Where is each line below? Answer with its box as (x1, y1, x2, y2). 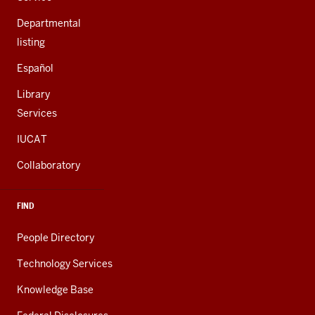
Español (17, 62, 53, 75)
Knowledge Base (17, 283, 94, 296)
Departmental (17, 17, 81, 30)
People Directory (17, 231, 94, 244)
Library (17, 88, 50, 101)
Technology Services (17, 257, 112, 270)
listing (17, 36, 45, 49)
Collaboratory (17, 159, 80, 172)
